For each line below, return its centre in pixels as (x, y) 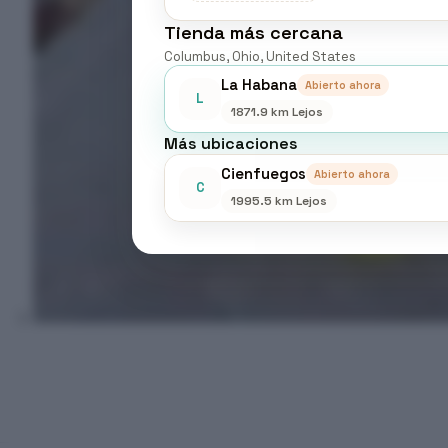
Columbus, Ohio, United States (260, 56)
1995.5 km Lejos (279, 200)
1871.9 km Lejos (277, 111)
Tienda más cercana (253, 32)
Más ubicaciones (231, 143)
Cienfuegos (263, 173)
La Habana (259, 84)
